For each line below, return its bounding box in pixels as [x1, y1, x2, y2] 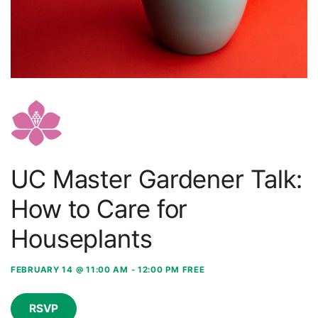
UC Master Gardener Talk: [11, 164, 303, 194]
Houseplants [11, 224, 153, 253]
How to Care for [11, 194, 188, 224]
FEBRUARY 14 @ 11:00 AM [11, 265, 128, 275]
